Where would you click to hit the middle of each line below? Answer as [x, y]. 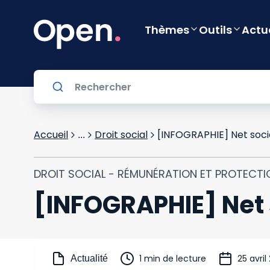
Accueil [51, 135]
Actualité [89, 258]
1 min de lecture [173, 259]
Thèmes [167, 30]
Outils [215, 30]
